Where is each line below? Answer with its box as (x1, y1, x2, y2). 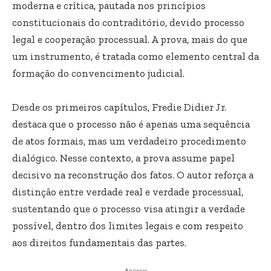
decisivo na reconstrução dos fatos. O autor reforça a (12, 168, 253, 181)
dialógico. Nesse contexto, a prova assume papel (12, 151, 235, 164)
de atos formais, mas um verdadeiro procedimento (12, 134, 246, 147)
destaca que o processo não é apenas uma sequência (12, 117, 250, 130)
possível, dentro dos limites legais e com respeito (12, 219, 243, 232)
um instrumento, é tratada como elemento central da (12, 50, 259, 62)
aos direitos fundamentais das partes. (12, 236, 186, 249)
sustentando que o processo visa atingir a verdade (12, 202, 245, 215)
